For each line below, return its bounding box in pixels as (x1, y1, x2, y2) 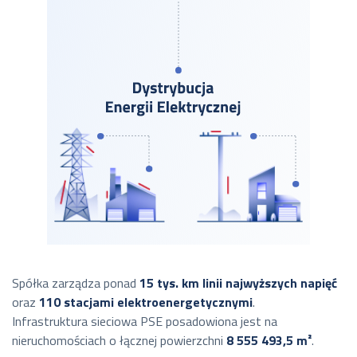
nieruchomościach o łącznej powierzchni (12, 331, 226, 350)
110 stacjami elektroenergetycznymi (39, 292, 253, 312)
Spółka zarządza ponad (12, 273, 139, 292)
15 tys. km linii (139, 273, 222, 292)
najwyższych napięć (226, 273, 337, 292)
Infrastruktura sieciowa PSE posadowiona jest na (12, 312, 277, 331)
